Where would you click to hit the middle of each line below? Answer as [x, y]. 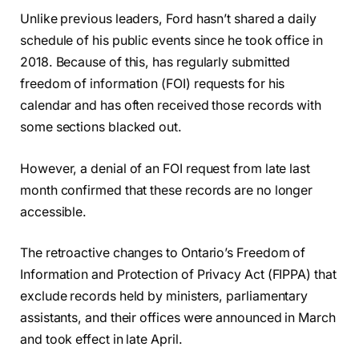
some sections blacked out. [101, 127]
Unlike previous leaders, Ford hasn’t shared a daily [168, 18]
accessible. [54, 212]
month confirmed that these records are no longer [167, 190]
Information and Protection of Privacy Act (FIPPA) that [178, 275]
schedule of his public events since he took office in [171, 40]
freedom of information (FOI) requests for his [153, 83]
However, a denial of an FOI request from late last [165, 168]
